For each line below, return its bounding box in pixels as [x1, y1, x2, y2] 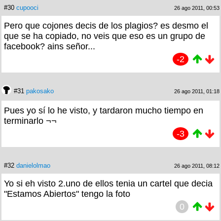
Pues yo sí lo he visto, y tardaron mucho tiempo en [4, 105, 203, 115]
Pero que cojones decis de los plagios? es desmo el [4, 20, 208, 31]
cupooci [16, 3, 38, 11]
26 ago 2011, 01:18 [174, 88, 220, 94]
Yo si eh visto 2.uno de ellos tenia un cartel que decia [4, 178, 213, 188]
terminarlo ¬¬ [4, 115, 57, 126]
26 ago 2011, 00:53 [174, 4, 220, 11]
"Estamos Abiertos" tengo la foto [4, 188, 130, 199]
